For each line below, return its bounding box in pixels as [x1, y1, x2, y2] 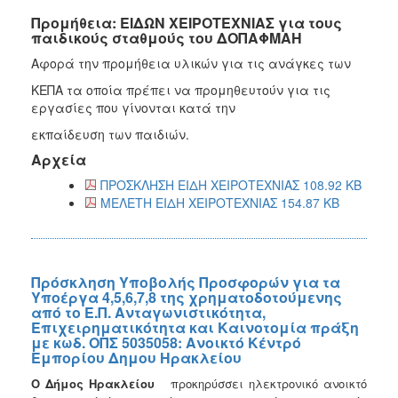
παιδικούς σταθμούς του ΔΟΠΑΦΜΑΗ [31, 27, 302, 48]
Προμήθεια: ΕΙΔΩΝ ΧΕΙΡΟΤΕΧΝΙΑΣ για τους [31, 12, 342, 33]
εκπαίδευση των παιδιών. [31, 124, 189, 143]
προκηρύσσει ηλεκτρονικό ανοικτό [171, 374, 367, 392]
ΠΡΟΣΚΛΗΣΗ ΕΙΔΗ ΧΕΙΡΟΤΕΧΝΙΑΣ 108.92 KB [100, 175, 362, 194]
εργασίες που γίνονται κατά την [31, 98, 235, 116]
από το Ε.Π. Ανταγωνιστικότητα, [31, 301, 266, 322]
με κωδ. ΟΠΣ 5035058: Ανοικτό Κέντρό [31, 331, 301, 353]
